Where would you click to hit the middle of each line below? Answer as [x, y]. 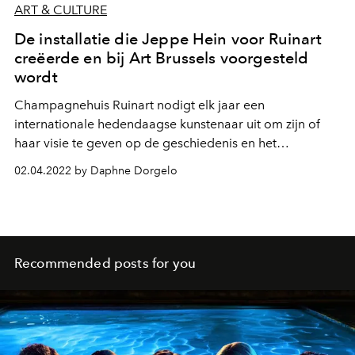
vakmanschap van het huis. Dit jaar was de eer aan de [168, 162]
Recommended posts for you [105, 263]
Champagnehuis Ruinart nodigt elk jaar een [139, 105]
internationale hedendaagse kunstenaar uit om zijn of [167, 124]
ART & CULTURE [61, 10]
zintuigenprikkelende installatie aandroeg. [135, 200]
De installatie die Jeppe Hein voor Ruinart [168, 39]
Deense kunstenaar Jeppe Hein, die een [118, 181]
